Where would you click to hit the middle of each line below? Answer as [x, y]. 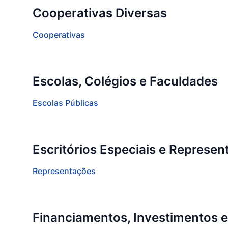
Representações [64, 171]
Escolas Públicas [65, 103]
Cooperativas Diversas [100, 13]
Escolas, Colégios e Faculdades [125, 81]
